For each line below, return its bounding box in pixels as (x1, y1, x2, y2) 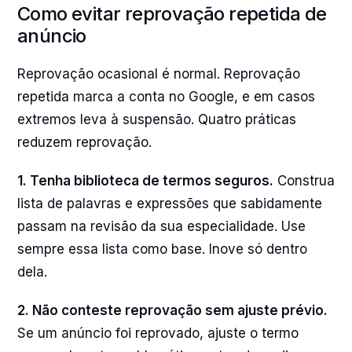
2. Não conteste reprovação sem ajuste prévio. (17, 302, 328, 318)
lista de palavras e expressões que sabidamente (17, 196, 322, 211)
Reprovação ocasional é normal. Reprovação (17, 66, 300, 82)
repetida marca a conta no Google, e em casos (17, 89, 315, 104)
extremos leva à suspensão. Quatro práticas (17, 112, 296, 127)
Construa (273, 173, 335, 189)
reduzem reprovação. (17, 134, 152, 150)
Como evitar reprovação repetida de (17, 2, 327, 25)
